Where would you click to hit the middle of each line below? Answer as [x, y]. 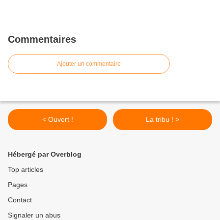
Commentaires [42, 40]
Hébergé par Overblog [45, 154]
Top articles [26, 170]
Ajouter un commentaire [89, 64]
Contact [20, 200]
